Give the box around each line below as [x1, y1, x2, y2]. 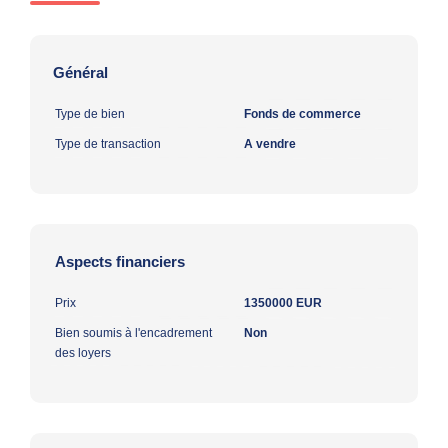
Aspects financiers [55, 252, 185, 270]
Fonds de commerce [244, 106, 361, 121]
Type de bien [55, 106, 125, 121]
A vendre [244, 136, 296, 151]
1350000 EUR [244, 295, 322, 310]
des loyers [55, 345, 111, 360]
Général [53, 63, 108, 81]
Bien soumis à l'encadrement [55, 325, 212, 340]
